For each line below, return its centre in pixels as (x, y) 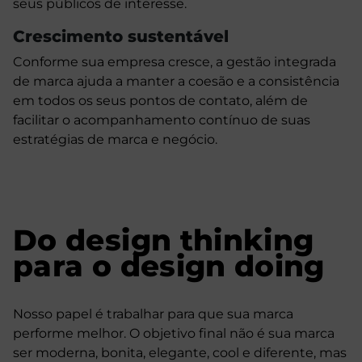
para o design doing (169, 266)
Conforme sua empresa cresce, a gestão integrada (175, 62)
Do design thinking (164, 240)
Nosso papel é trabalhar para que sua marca (153, 314)
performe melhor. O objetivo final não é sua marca (174, 334)
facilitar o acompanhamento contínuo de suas (162, 120)
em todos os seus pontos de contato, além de (160, 101)
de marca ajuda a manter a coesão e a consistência (176, 82)
